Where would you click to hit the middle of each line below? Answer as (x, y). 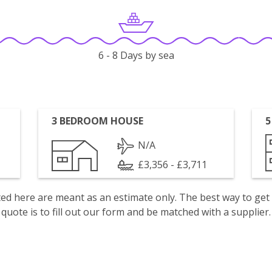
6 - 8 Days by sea (136, 56)
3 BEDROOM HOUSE (98, 121)
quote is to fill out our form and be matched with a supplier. (136, 212)
